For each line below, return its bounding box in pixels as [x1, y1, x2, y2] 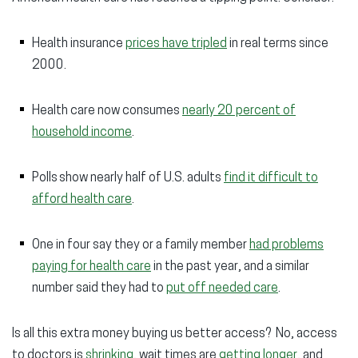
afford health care [32, 193, 132, 206]
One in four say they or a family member [32, 239, 249, 252]
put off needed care [166, 282, 278, 295]
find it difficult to [224, 172, 318, 185]
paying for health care [32, 261, 151, 273]
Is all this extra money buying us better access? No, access [12, 328, 337, 340]
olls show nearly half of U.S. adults [39, 172, 224, 185]
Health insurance [32, 38, 125, 50]
